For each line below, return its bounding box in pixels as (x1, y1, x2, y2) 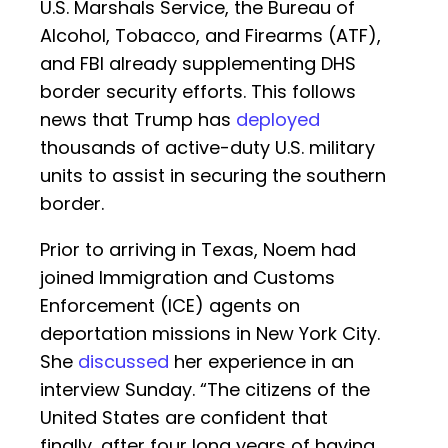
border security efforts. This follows (40, 79, 356, 105)
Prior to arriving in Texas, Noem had (40, 237, 356, 263)
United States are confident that (40, 405, 328, 431)
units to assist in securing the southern (40, 163, 386, 189)
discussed (78, 349, 169, 375)
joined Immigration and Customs (40, 265, 335, 291)
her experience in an (169, 349, 354, 375)
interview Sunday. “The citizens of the (40, 377, 370, 403)
